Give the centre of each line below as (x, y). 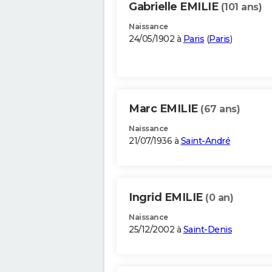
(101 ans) (241, 7)
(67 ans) (220, 109)
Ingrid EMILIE (167, 198)
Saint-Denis (207, 230)
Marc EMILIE (165, 109)
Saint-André (205, 141)
